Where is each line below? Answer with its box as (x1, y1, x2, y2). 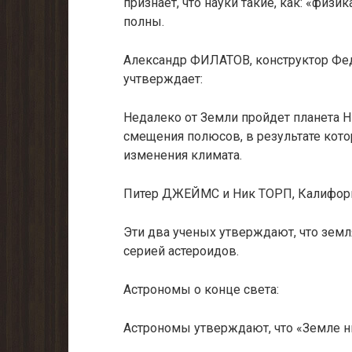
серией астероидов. (123, 244, 239, 258)
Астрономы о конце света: (123, 282, 279, 297)
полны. (123, 14, 164, 29)
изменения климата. (123, 148, 242, 163)
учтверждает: (123, 71, 203, 86)
